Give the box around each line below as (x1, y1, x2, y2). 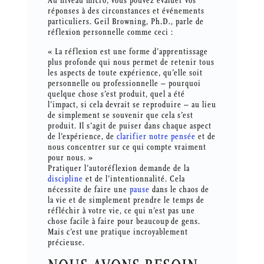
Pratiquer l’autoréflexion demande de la (47, 163, 190, 174)
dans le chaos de (149, 184, 209, 195)
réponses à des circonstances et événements (47, 6, 204, 16)
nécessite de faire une (47, 184, 130, 195)
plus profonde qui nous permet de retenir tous (47, 57, 214, 68)
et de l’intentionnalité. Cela (82, 174, 185, 184)
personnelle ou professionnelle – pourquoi (47, 78, 201, 89)
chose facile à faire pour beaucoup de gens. (47, 216, 200, 227)
